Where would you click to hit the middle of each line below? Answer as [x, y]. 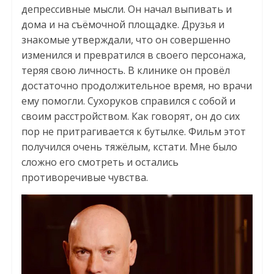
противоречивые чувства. [84, 178]
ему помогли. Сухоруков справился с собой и [128, 101]
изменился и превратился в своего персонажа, [133, 55]
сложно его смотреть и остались [100, 162]
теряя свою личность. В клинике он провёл [125, 71]
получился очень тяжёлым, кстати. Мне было [129, 147]
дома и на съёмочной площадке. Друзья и [123, 25]
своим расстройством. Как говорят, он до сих [130, 117]
